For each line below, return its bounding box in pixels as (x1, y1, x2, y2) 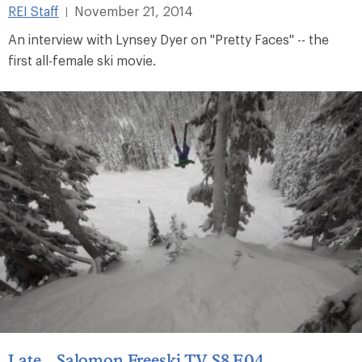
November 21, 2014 (74, 2, 193, 19)
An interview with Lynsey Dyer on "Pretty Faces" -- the (8, 31, 329, 47)
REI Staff (8, 2, 59, 19)
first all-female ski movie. (8, 52, 156, 68)
